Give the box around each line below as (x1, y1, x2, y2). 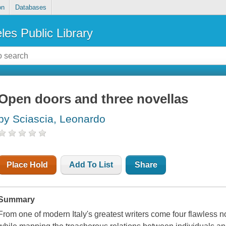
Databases (15, 4, 46, 12)
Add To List (69, 160, 114, 169)
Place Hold (7, 160, 48, 169)
